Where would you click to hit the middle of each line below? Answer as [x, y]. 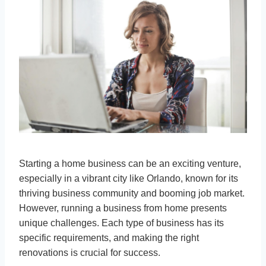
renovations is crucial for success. [91, 253]
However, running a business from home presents [123, 208]
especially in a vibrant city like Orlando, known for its [129, 179]
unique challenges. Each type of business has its [121, 223]
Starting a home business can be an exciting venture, [130, 164]
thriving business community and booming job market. [132, 194]
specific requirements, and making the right [109, 238]
